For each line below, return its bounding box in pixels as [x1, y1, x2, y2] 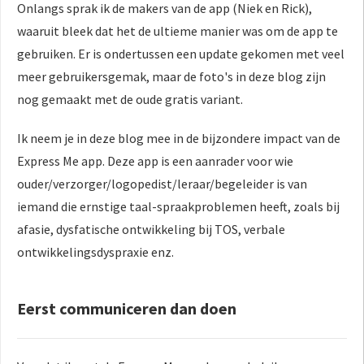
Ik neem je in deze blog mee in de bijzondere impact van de [17, 129, 340, 146]
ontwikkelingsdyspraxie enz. [17, 243, 174, 260]
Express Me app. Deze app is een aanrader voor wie [17, 152, 293, 169]
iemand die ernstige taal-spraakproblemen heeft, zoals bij [17, 197, 340, 214]
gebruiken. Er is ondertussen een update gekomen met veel [17, 45, 344, 62]
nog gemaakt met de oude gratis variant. [17, 90, 243, 107]
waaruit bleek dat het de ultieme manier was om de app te [17, 22, 338, 39]
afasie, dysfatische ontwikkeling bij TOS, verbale [17, 220, 285, 237]
